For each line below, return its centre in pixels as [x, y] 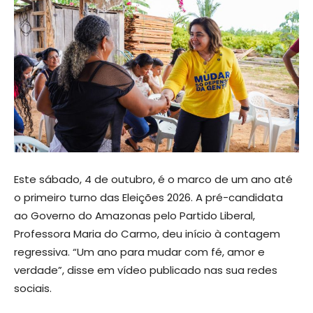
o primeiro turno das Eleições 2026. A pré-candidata [148, 197]
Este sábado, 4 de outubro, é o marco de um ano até [153, 179]
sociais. [33, 288]
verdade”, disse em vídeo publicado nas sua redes [146, 270]
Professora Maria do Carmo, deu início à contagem [147, 233]
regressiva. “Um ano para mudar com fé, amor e [139, 252]
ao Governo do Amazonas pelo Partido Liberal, [134, 215]
